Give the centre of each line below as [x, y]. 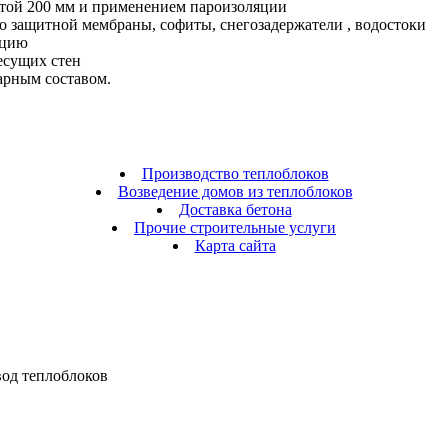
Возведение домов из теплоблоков [235, 192]
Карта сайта [235, 246]
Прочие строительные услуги [235, 228]
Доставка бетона [235, 210]
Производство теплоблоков [235, 174]
